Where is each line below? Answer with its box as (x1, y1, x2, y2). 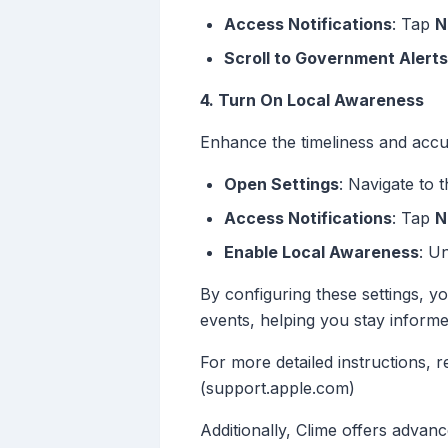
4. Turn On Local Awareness (200, 90, 424, 111)
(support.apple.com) (200, 378, 355, 399)
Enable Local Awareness (224, 242, 419, 263)
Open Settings (224, 174, 339, 195)
